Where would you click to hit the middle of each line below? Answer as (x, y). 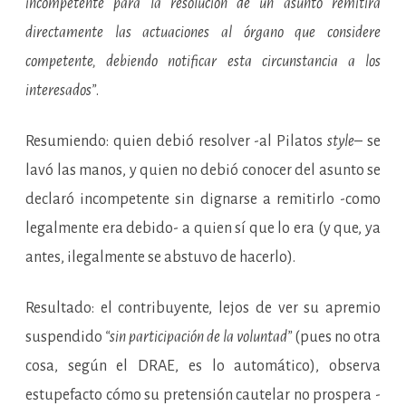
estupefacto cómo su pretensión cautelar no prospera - (203, 396)
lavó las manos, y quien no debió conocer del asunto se (203, 171)
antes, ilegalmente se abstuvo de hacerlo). (160, 258)
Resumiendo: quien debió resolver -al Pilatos (177, 142)
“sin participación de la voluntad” (198, 338)
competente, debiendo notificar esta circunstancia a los (203, 62)
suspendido (65, 338)
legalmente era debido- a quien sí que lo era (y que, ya (203, 229)
